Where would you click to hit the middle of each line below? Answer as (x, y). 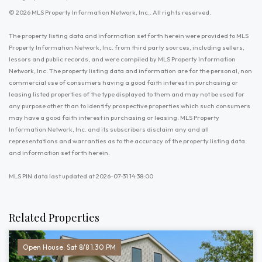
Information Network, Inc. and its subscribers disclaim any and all (109, 129)
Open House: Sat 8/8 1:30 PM (69, 247)
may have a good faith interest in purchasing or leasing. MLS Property (114, 118)
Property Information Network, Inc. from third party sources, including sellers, (127, 47)
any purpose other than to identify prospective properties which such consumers (130, 106)
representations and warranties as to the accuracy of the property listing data (127, 141)
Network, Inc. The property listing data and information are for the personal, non (130, 71)
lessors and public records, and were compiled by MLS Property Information (122, 59)
